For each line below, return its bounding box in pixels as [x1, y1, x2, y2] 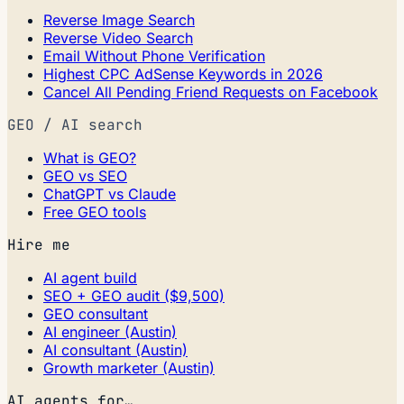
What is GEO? [43, 149, 136, 168]
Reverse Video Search [43, 29, 193, 48]
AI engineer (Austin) [43, 323, 177, 342]
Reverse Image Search [43, 11, 195, 30]
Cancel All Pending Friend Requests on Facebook [43, 83, 378, 102]
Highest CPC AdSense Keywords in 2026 [43, 65, 323, 84]
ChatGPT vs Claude [43, 185, 176, 204]
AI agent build [43, 269, 137, 288]
